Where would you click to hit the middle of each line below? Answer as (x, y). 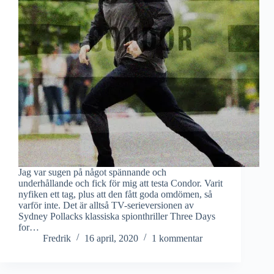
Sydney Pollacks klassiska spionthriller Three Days (117, 217)
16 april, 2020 (111, 239)
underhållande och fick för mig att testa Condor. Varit (120, 183)
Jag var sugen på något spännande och (92, 172)
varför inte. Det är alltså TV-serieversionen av (106, 206)
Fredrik (57, 239)
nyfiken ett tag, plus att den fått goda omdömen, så (115, 194)
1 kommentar (177, 239)
